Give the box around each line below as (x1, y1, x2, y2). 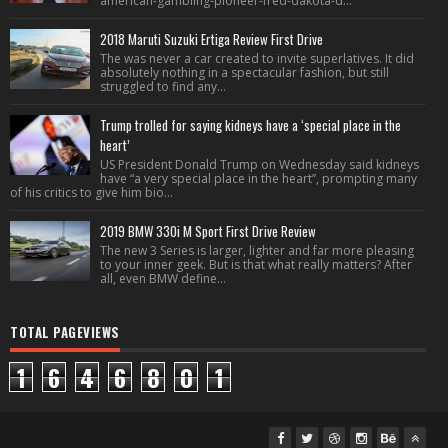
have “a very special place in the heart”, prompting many (100, 170, 417, 187)
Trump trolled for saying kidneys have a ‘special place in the (100, 115, 401, 135)
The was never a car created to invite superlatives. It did (100, 50, 414, 67)
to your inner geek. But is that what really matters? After (100, 256, 412, 273)
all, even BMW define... (100, 270, 226, 287)
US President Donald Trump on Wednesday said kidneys (100, 156, 419, 173)
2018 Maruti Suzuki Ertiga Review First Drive (100, 29, 323, 49)
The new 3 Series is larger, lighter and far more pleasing (100, 242, 414, 259)
